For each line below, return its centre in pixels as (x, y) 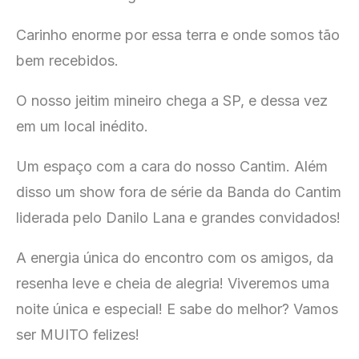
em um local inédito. (82, 127)
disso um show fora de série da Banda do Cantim (179, 192)
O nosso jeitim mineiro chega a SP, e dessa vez (172, 101)
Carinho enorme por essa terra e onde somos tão (178, 35)
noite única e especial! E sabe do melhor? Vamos (177, 309)
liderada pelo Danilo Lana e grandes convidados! (178, 218)
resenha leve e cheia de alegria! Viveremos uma (173, 284)
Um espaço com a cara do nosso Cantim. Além (172, 167)
